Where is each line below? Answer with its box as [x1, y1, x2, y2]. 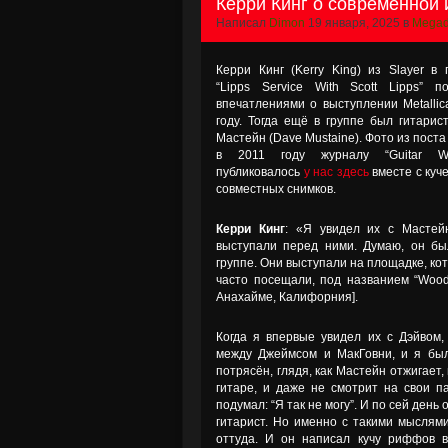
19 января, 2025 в [305, 16, 412, 30]
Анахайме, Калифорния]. [216, 290, 358, 304]
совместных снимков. [216, 182, 336, 196]
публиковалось [216, 165, 304, 179]
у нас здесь [303, 165, 369, 179]
